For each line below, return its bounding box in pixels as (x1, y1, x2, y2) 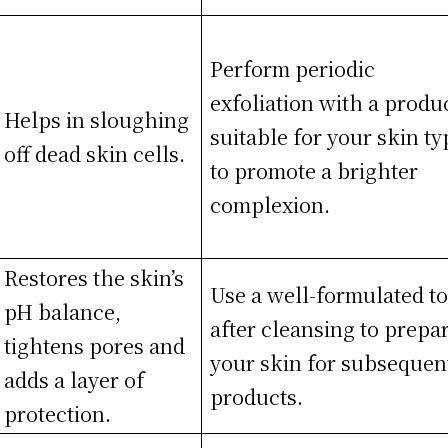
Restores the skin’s (4, 262, 185, 292)
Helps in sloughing (4, 104, 190, 134)
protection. (4, 398, 112, 428)
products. (210, 381, 304, 411)
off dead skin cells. (4, 138, 186, 168)
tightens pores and (4, 330, 186, 360)
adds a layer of (4, 364, 145, 394)
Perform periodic (210, 53, 376, 83)
